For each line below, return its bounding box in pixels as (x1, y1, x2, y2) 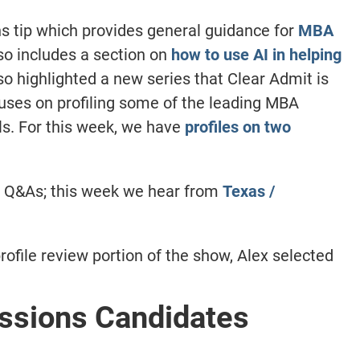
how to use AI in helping (170, 44, 342, 64)
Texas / (222, 181, 275, 201)
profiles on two (184, 117, 291, 137)
